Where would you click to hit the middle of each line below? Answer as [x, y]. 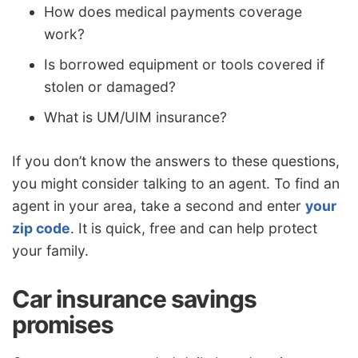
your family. [50, 251]
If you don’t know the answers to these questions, [176, 161]
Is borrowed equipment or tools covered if [184, 64]
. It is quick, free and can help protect [194, 229]
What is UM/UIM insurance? [135, 117]
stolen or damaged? [110, 86]
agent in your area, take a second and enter [159, 206]
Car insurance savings [134, 299]
